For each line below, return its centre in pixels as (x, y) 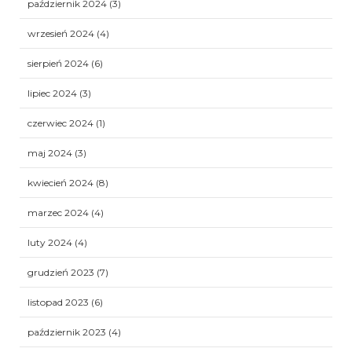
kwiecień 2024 (60, 182)
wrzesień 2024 (61, 33)
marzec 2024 (58, 212)
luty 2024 (50, 242)
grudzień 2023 (61, 272)
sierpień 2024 (58, 63)
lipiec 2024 (52, 93)
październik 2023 (67, 332)
